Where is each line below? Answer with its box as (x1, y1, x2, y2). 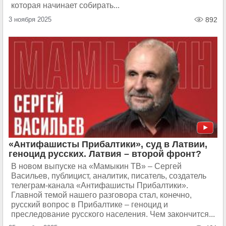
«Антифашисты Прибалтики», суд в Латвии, (9, 139, 207, 149)
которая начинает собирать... (11, 1, 120, 10)
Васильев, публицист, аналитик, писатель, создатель (11, 172, 206, 180)
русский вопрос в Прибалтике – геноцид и (11, 200, 168, 209)
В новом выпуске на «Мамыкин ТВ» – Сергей (11, 162, 182, 171)
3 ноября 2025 (9, 16, 51, 23)
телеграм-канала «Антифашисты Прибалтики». (11, 181, 188, 190)
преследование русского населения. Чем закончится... (11, 210, 215, 218)
